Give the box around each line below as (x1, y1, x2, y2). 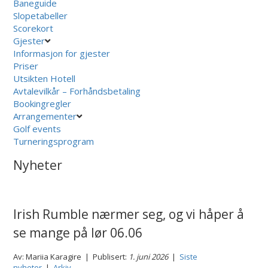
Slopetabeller (13, 9, 68, 22)
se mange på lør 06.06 (13, 224, 143, 241)
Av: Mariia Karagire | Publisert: (13, 251, 129, 262)
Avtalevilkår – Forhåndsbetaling (13, 84, 141, 97)
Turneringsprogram (13, 135, 95, 147)
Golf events (13, 122, 62, 135)
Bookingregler (13, 97, 72, 109)
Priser (13, 59, 39, 72)
